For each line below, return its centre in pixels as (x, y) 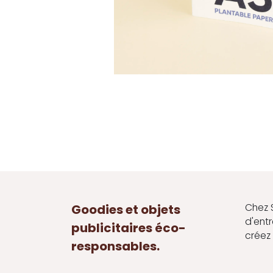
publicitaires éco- (129, 228)
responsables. (115, 246)
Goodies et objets (126, 210)
